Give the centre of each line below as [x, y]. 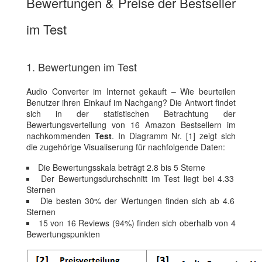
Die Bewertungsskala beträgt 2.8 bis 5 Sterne [122, 168]
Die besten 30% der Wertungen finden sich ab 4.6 [137, 201]
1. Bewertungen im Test [82, 67]
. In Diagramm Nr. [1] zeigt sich [174, 136]
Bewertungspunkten [63, 234]
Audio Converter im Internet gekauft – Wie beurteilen [131, 92]
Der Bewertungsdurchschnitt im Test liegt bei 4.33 [138, 179]
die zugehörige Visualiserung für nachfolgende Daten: [126, 147]
